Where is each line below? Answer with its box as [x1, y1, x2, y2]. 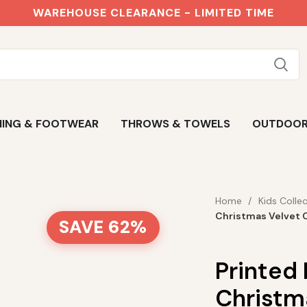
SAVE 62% [58, 216, 147, 238]
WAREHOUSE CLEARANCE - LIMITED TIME [33, 5, 274, 20]
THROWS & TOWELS [120, 116, 230, 131]
